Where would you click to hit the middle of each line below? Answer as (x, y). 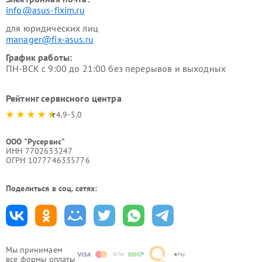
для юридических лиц (52, 28)
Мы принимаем (34, 250)
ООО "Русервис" (36, 142)
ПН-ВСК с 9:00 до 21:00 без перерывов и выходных (116, 69)
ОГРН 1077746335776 (48, 161)
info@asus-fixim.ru (45, 10)
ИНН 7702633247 (39, 151)
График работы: (39, 58)
